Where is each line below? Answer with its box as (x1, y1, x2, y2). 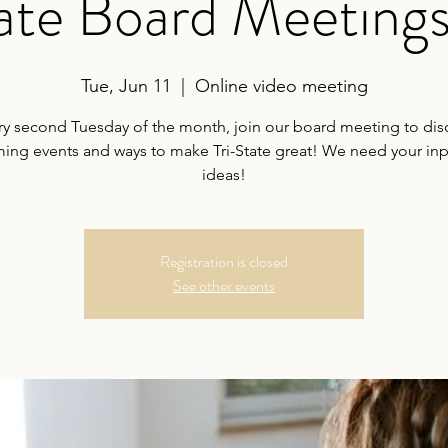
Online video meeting (194, 74, 368, 97)
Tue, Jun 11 (80, 74, 171, 97)
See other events (173, 273, 275, 297)
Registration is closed (160, 249, 288, 273)
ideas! (202, 164, 246, 184)
